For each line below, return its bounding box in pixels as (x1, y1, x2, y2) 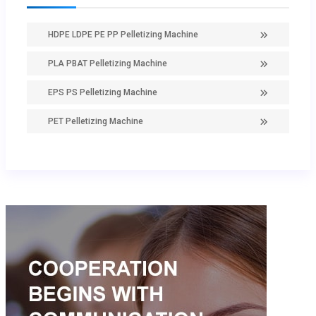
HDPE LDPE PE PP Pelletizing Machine (48, 30, 198, 40)
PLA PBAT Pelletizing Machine (48, 59, 167, 69)
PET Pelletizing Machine (48, 116, 143, 127)
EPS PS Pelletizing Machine (48, 87, 157, 98)
